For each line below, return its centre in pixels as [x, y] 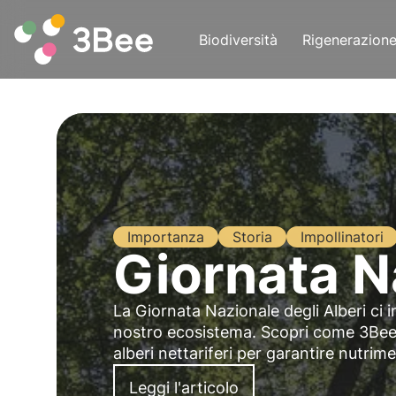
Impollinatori [342, 237]
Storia [252, 237]
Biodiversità [238, 39]
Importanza [166, 237]
